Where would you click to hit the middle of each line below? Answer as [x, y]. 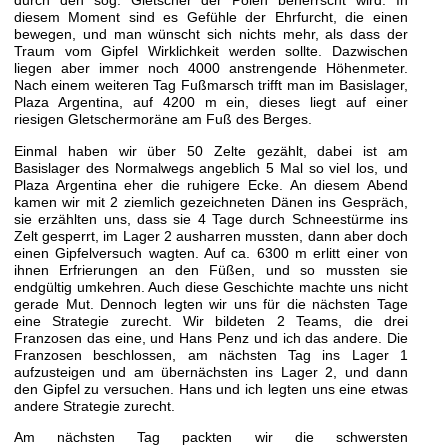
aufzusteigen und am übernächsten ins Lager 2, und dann [210, 371]
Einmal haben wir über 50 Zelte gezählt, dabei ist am [210, 150]
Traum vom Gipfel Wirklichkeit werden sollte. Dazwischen [210, 51]
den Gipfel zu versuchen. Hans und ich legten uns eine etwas [210, 388]
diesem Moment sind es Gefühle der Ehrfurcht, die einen [210, 17]
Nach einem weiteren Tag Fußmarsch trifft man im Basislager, [210, 85]
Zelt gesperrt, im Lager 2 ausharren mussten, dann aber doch [210, 235]
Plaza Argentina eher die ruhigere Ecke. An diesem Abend [210, 184]
